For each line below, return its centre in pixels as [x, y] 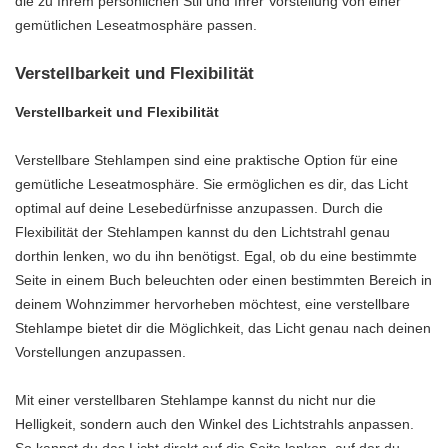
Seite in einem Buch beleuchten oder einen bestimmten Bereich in [223, 279]
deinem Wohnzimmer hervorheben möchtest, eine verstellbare [212, 303]
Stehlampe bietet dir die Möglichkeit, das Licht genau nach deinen [223, 327]
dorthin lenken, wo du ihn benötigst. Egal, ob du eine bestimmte [216, 255]
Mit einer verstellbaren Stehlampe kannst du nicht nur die [195, 399]
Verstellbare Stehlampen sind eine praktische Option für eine [206, 159]
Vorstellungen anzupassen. [100, 351]
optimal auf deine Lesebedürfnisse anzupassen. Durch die [199, 207]
